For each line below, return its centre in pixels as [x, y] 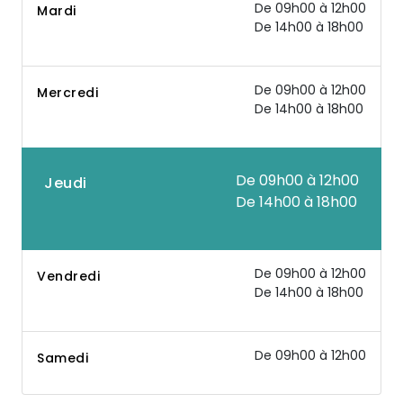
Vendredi [68, 276]
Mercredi [67, 93]
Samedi [63, 358]
